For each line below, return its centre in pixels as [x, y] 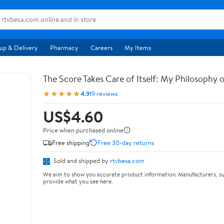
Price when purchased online [83, 130]
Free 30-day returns [126, 142]
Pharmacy [64, 47]
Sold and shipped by [81, 160]
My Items [138, 47]
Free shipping [71, 142]
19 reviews [103, 93]
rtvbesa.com [127, 160]
